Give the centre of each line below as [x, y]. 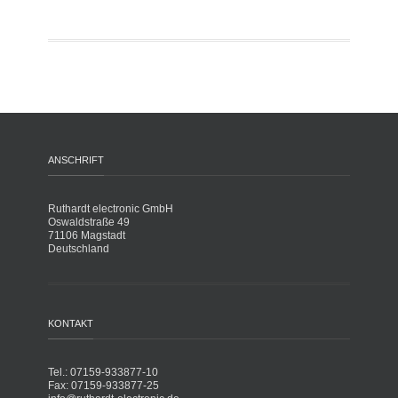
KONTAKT [71, 323]
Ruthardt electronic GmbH [111, 209]
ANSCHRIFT [76, 160]
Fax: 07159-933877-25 [103, 386]
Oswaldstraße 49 [89, 222]
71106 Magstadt [87, 235]
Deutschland [79, 249]
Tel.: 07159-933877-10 [103, 372]
